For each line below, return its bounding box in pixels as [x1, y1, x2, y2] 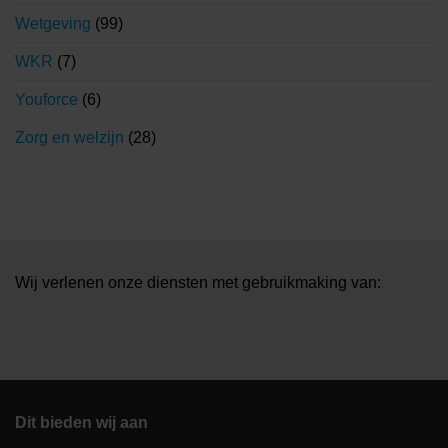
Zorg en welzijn [15, 128, 124, 146]
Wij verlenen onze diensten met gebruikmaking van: [15, 273, 381, 291]
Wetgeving [15, 14, 91, 32]
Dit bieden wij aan [15, 413, 148, 431]
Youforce [15, 90, 78, 108]
